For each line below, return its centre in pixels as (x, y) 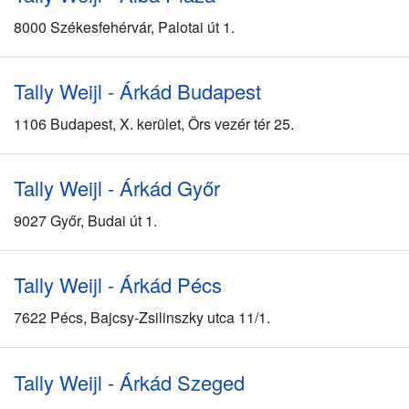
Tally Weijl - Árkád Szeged (129, 382)
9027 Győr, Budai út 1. (85, 221)
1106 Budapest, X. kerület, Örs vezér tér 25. (154, 123)
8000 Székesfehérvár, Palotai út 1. (124, 26)
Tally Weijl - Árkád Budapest (137, 90)
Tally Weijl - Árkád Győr (117, 188)
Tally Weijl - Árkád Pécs (118, 285)
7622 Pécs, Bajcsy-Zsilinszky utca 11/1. (142, 318)
